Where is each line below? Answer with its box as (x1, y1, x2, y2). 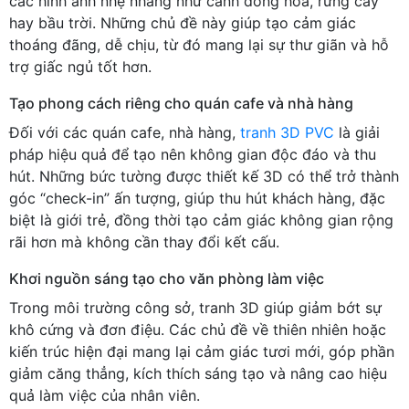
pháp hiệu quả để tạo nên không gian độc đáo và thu (9, 144, 376, 163)
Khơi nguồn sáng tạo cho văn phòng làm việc (9, 268, 324, 288)
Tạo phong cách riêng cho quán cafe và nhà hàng (9, 93, 353, 112)
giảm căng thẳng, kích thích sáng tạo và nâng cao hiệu (9, 363, 387, 383)
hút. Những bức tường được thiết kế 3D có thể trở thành (9, 166, 399, 185)
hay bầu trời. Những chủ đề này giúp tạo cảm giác (9, 13, 356, 32)
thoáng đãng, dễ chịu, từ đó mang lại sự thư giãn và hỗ (9, 35, 389, 54)
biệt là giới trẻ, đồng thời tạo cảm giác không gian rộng (9, 210, 393, 229)
